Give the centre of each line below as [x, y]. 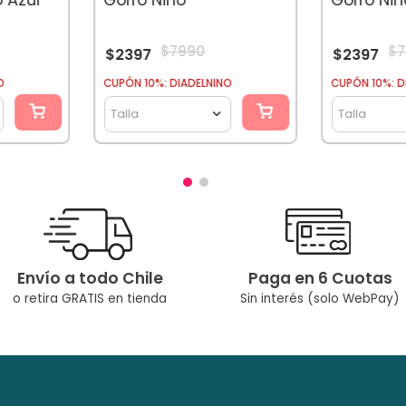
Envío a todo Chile [90, 279]
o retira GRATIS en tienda [90, 299]
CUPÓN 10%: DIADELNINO [168, 83]
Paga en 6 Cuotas [320, 279]
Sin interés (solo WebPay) [320, 299]
